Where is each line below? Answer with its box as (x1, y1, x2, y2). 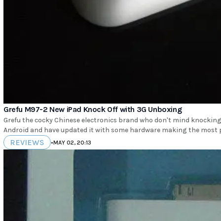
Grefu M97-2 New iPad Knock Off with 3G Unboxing (3, 105, 182, 114)
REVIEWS (10, 138, 44, 147)
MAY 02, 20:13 (53, 139, 91, 146)
